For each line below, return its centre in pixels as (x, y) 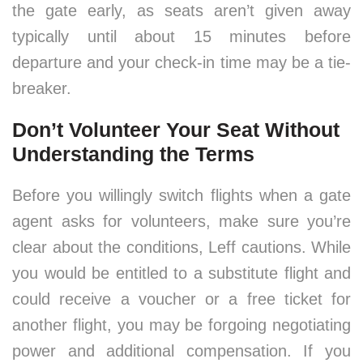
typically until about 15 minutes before (181, 36)
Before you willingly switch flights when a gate (181, 195)
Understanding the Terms (133, 154)
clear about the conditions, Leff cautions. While (181, 247)
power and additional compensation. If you (181, 351)
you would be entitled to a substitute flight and (181, 273)
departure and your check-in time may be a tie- (181, 62)
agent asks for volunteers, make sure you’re (181, 221)
